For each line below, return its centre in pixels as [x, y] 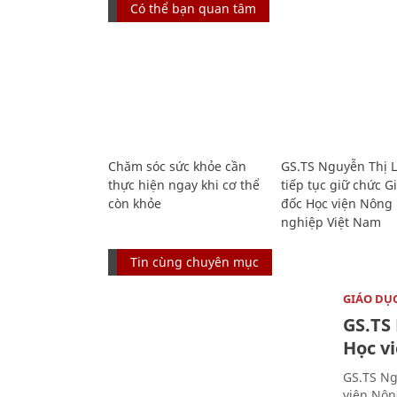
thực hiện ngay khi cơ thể [184, 184]
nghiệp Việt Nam [331, 222]
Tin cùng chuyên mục [195, 261]
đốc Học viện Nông [336, 203]
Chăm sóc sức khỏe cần [177, 166]
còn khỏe [135, 203]
